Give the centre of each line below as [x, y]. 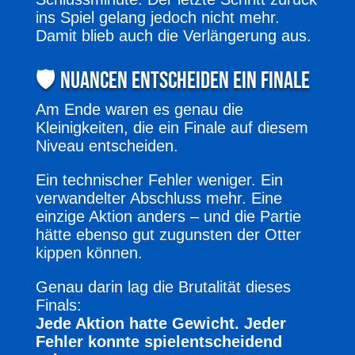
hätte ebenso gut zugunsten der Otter [168, 234]
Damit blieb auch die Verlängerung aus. [173, 35]
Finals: [58, 305]
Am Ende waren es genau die [139, 109]
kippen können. [89, 252]
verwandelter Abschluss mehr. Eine [158, 198]
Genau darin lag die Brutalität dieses [163, 286]
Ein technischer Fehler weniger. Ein [159, 179]
